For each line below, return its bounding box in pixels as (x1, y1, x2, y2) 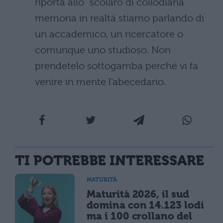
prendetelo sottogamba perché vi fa (35, 60, 198, 72)
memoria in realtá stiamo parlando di (35, 12, 204, 24)
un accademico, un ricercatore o (35, 28, 183, 40)
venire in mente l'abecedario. (35, 76, 166, 88)
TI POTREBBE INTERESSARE (15, 152, 204, 169)
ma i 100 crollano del (87, 210, 192, 222)
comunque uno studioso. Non (35, 44, 171, 56)
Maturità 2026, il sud (87, 188, 189, 200)
